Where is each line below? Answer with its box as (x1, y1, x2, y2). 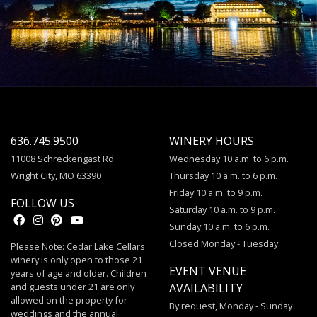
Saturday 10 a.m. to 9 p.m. (169, 203, 275, 217)
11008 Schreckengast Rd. (11, 152, 116, 166)
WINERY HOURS (169, 133, 254, 149)
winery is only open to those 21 (11, 253, 142, 267)
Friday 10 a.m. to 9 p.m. (169, 186, 263, 200)
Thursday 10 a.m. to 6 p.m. (169, 169, 277, 183)
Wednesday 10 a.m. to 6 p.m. (169, 152, 289, 166)
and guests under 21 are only (11, 280, 134, 294)
